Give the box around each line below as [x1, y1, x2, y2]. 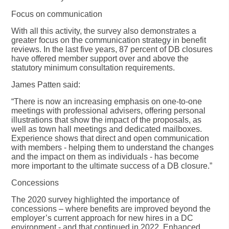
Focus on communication [11, 9, 103, 18]
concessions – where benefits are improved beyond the [11, 204, 211, 213]
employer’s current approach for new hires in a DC [11, 213, 194, 222]
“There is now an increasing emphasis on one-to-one [11, 97, 202, 106]
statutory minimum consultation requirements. [11, 63, 175, 72]
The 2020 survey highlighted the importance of [11, 195, 179, 204]
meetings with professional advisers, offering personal [11, 106, 206, 115]
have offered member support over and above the [11, 54, 189, 63]
